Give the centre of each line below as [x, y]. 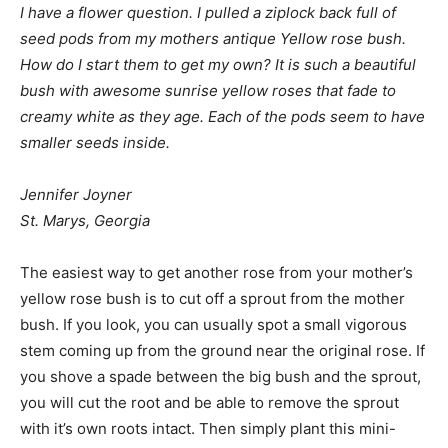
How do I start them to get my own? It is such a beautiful [218, 64]
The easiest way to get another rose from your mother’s [216, 272]
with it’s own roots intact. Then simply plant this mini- [208, 428]
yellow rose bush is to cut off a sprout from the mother [212, 298]
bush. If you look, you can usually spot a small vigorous [213, 324]
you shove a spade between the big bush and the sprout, [220, 376]
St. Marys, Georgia [85, 220]
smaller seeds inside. [95, 142]
